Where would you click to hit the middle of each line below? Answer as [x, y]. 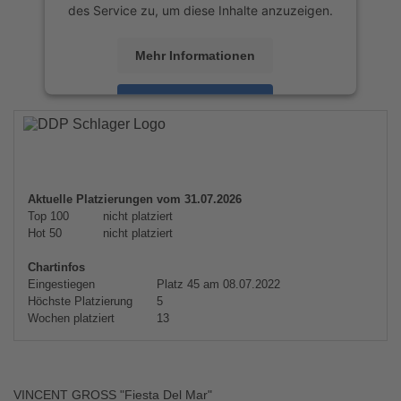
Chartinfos [56, 267]
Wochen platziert [71, 318]
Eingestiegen [61, 284]
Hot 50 [45, 233]
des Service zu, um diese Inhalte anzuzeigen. [200, 10]
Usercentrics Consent [238, 134]
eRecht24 [273, 153]
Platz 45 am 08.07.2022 [217, 284]
